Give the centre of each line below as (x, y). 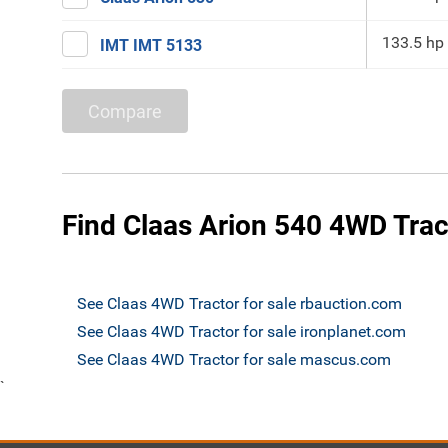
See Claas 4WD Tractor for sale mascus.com (234, 359)
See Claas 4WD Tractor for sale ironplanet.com (241, 331)
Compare (125, 111)
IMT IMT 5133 (151, 45)
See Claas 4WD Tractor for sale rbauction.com (239, 303)
